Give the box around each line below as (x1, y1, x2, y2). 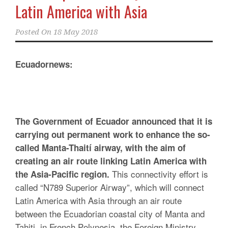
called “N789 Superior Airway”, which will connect (15, 181, 204, 193)
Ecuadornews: (15, 58, 73, 70)
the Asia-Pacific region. (15, 168, 109, 180)
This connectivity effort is (109, 167, 208, 180)
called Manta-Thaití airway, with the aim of (15, 141, 186, 154)
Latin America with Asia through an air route (15, 194, 182, 207)
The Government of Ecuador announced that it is (15, 115, 212, 127)
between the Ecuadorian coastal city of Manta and (15, 207, 205, 220)
